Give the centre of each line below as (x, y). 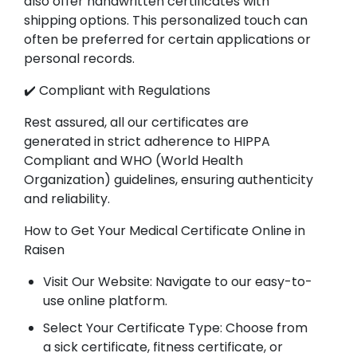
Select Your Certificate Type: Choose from (175, 328)
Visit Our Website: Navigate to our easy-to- (178, 282)
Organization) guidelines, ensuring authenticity (169, 180)
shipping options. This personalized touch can (166, 20)
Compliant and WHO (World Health (133, 161)
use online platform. (105, 301)
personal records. (79, 59)
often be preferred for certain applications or (167, 39)
